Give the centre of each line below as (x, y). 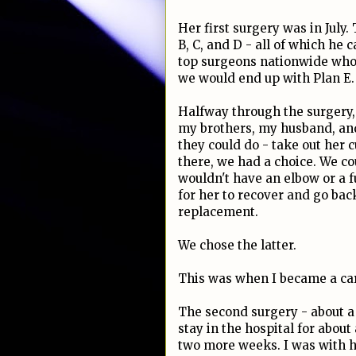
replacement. (218, 212)
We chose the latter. (237, 245)
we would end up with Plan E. (266, 78)
